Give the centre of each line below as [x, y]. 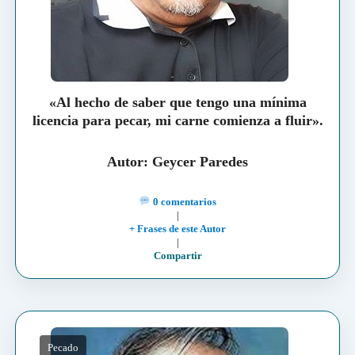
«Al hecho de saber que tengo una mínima [177, 103]
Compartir [177, 255]
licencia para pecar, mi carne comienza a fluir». [177, 121]
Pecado [63, 347]
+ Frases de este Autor [177, 228]
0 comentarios [183, 201]
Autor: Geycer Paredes [177, 162]
